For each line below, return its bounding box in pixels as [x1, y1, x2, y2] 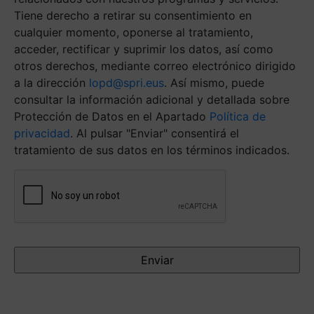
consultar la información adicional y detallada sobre [14, 92, 289, 107]
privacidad [14, 125, 70, 140]
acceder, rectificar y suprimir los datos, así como [14, 41, 273, 56]
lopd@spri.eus [89, 75, 164, 90]
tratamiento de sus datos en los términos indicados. [14, 142, 289, 157]
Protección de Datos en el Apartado [14, 109, 210, 123]
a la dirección [14, 75, 89, 90]
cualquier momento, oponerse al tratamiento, [14, 25, 253, 39]
